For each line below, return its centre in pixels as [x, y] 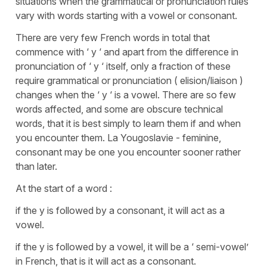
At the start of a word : [64, 189]
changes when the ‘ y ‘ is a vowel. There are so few [126, 95]
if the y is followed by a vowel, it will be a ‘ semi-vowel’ [132, 247]
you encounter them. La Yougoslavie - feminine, [118, 138]
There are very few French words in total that [113, 38]
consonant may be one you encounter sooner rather [128, 152]
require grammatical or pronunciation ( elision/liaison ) [129, 81]
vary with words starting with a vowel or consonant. [128, 16]
